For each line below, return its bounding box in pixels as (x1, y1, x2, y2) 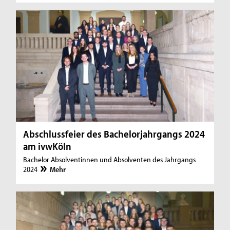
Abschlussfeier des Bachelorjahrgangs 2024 (23, 127, 205, 140)
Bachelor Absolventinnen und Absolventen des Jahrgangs (23, 154, 196, 164)
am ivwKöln (23, 139, 72, 152)
